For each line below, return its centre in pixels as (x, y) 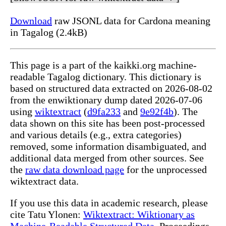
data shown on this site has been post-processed (107, 123)
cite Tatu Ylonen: (47, 215)
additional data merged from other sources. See (107, 158)
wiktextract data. (44, 181)
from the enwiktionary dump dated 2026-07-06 (106, 100)
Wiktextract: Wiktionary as (139, 215)
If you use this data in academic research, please (109, 203)
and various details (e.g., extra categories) (96, 135)
